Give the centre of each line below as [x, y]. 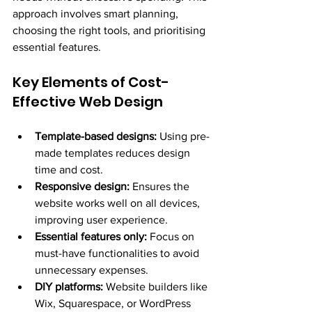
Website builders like [157, 287]
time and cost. [69, 170]
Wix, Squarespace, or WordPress [114, 303]
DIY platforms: [69, 287]
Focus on [172, 236]
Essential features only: [91, 236]
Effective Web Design [88, 102]
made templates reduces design [114, 153]
